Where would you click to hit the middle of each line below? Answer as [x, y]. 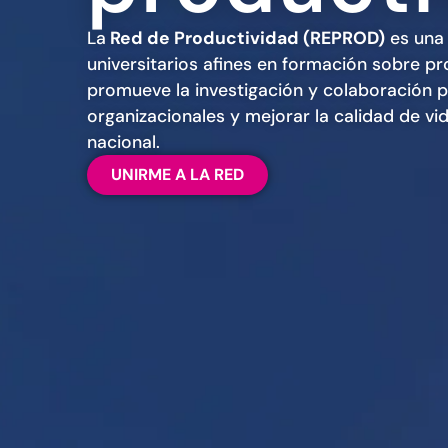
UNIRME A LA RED [178, 175]
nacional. [124, 142]
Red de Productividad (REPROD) [246, 38]
